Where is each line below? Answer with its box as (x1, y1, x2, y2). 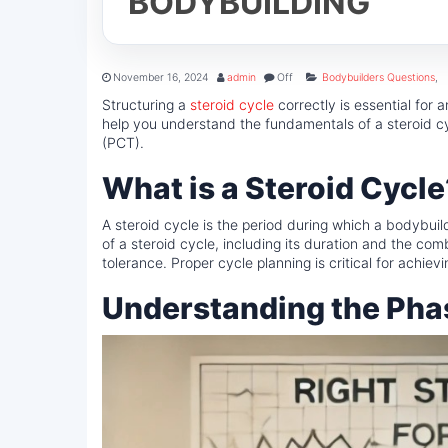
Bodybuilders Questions (322, 71, 435, 84)
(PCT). (102, 134, 144, 151)
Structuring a (102, 96, 190, 113)
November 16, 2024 (113, 71, 209, 84)
